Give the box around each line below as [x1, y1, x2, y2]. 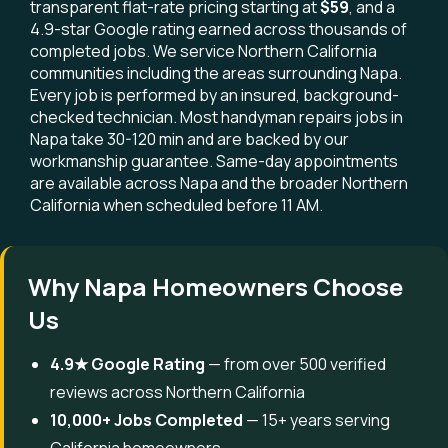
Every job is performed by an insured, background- [30, 84, 399, 106]
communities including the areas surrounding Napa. [30, 62, 402, 84]
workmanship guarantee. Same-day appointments [30, 150, 398, 172]
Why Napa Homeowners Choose [28, 270, 403, 303]
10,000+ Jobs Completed [50, 409, 243, 431]
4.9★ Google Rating [50, 353, 205, 375]
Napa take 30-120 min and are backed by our [30, 128, 349, 150]
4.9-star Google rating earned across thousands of [30, 18, 407, 40]
